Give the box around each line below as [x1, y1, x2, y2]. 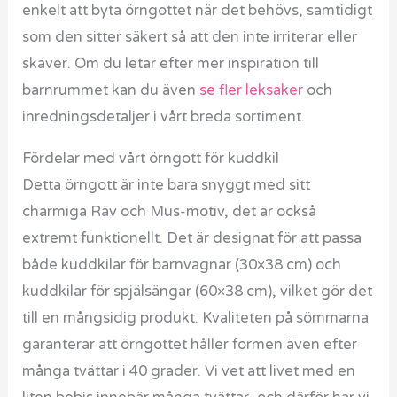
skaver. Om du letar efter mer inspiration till [22, 55, 320, 74]
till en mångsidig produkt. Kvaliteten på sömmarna [22, 308, 370, 327]
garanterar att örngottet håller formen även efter [22, 335, 358, 354]
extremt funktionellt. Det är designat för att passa [22, 229, 362, 247]
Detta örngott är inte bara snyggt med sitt [22, 175, 311, 194]
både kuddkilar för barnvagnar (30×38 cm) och [22, 255, 342, 274]
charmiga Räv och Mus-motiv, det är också [22, 202, 317, 221]
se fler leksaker [199, 82, 304, 100]
